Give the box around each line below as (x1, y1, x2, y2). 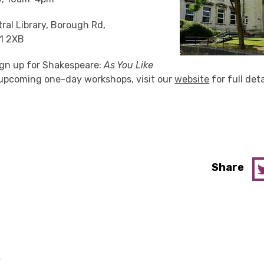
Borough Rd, (51, 19, 106, 31)
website (174, 74, 210, 85)
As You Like (104, 60, 154, 71)
